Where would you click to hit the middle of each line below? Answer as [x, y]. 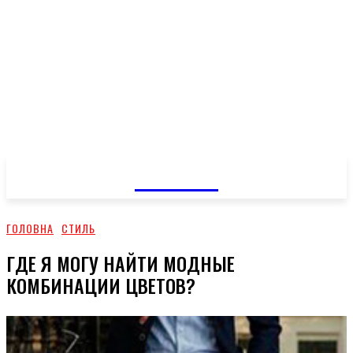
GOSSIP [176, 175]
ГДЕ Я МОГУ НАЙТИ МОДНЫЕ [121, 263]
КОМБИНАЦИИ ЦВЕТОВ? [101, 285]
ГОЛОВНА [30, 228]
